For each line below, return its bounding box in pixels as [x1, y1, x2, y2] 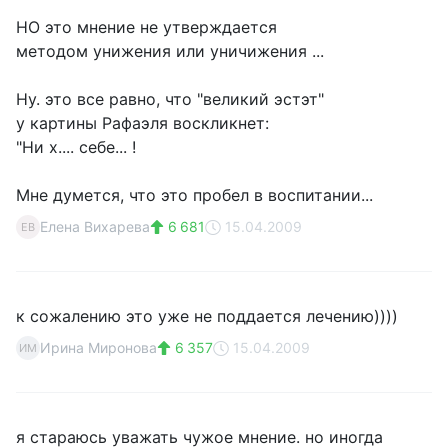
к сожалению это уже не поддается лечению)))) [16, 306, 398, 326]
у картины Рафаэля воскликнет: [16, 113, 269, 133]
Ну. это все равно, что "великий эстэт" [16, 89, 324, 109]
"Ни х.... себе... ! [16, 137, 136, 157]
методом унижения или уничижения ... [16, 41, 324, 61]
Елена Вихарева [40, 218, 150, 235]
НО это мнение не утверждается [16, 17, 277, 37]
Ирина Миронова [40, 339, 157, 356]
